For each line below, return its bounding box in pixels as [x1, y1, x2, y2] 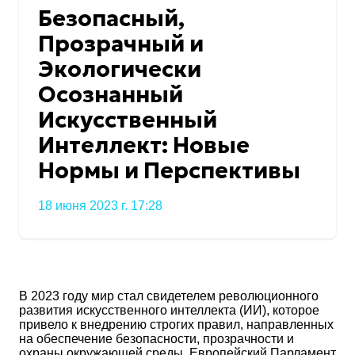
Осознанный [38, 81, 183, 109]
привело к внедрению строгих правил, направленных [19, 317, 334, 331]
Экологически [38, 55, 201, 84]
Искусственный [38, 106, 217, 135]
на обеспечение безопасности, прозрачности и [19, 331, 294, 345]
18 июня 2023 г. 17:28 [38, 198, 162, 212]
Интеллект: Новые [38, 132, 250, 160]
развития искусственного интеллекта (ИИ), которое [19, 303, 319, 317]
